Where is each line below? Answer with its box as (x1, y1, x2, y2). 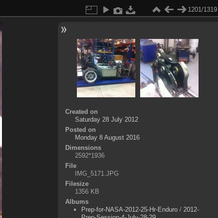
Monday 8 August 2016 (74, 134, 140, 141)
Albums (65, 198, 89, 205)
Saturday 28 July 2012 (74, 116, 138, 123)
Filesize (65, 180, 89, 187)
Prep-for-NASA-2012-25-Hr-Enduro (81, 206, 178, 213)
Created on (65, 108, 98, 115)
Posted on (65, 126, 96, 133)
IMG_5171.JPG (74, 170, 119, 177)
